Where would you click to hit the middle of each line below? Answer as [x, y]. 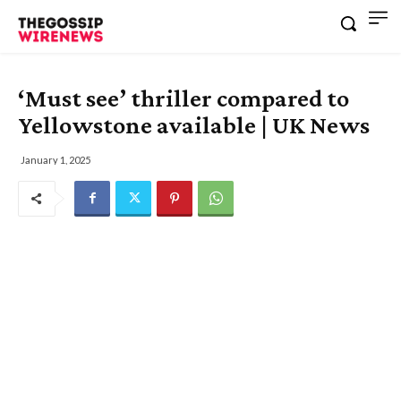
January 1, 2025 [55, 159]
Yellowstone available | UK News [194, 124]
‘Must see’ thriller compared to [183, 98]
